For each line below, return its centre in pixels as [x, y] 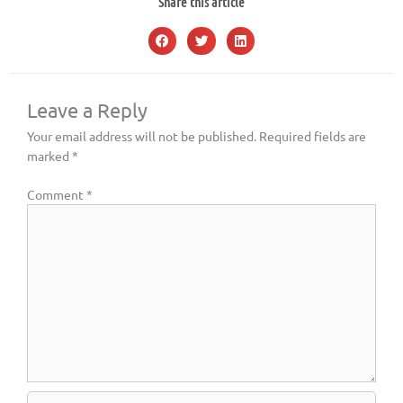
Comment [57, 194]
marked [49, 156]
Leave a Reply [87, 110]
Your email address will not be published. [142, 136]
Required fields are [313, 136]
